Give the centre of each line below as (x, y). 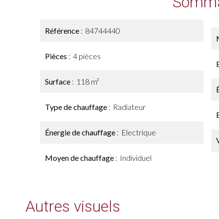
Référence (63, 31)
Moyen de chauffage (80, 158)
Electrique (139, 132)
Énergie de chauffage (81, 132)
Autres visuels (73, 206)
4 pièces (87, 56)
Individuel (136, 158)
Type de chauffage (77, 107)
